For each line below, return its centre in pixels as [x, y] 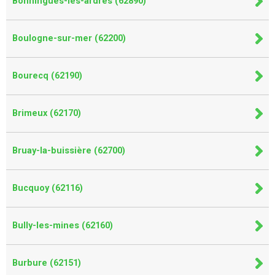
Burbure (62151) [47, 263]
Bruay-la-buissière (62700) [69, 150]
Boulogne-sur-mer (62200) [69, 38]
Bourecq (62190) [47, 76]
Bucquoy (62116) [48, 188]
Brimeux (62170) [47, 113]
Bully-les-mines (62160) [63, 225]
